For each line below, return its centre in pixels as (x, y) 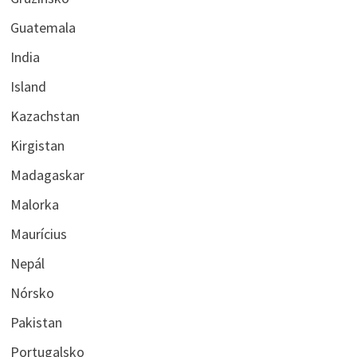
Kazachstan (45, 116)
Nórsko (32, 292)
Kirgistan (37, 145)
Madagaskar (47, 175)
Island (28, 86)
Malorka (34, 204)
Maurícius (38, 233)
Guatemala (43, 27)
